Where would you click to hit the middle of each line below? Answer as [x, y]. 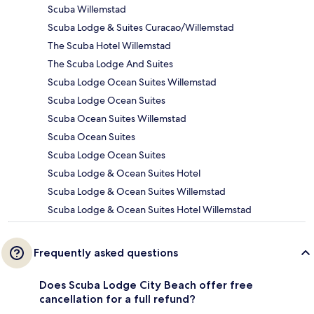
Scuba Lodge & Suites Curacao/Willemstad [141, 28]
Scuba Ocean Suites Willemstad [117, 119]
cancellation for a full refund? [117, 299]
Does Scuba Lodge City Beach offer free [146, 285]
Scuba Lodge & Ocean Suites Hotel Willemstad [150, 210]
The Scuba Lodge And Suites [110, 64]
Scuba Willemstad [87, 9]
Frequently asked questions [106, 253]
